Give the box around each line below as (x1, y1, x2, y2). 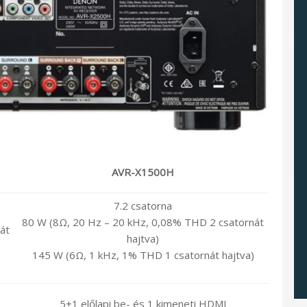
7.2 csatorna (114, 198, 172, 212)
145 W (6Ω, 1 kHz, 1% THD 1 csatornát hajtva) (32, 247, 254, 262)
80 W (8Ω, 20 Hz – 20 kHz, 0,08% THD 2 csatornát (22, 214, 264, 229)
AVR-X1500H (112, 164, 174, 179)
